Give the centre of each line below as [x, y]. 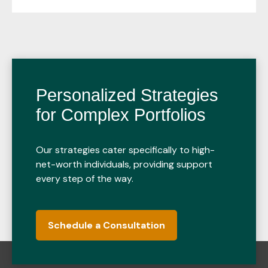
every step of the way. [85, 179]
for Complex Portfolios [121, 115]
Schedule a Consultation [106, 225]
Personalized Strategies [127, 95]
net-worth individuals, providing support [124, 164]
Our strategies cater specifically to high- [125, 150]
